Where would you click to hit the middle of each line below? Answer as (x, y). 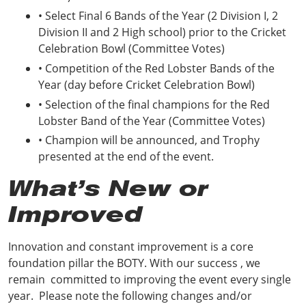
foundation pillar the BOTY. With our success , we (134, 263)
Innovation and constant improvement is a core (131, 247)
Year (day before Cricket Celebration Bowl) (147, 84)
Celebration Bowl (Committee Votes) (131, 48)
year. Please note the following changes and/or (130, 296)
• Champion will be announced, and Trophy (149, 140)
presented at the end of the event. (126, 157)
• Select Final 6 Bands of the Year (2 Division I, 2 (158, 15)
